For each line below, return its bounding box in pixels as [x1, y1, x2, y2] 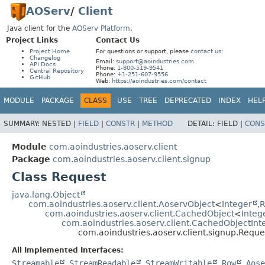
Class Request [12, 169, 106, 184]
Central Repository [30, 67, 84, 74]
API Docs [30, 61, 56, 67]
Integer [222, 199, 252, 209]
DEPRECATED [164, 96, 211, 105]
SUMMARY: [4, 119, 42, 128]
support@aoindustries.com [116, 58, 194, 64]
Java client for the [7, 24, 72, 33]
